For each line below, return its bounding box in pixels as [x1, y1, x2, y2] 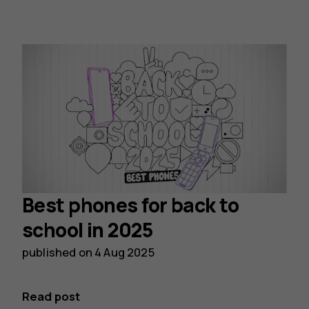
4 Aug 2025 [94, 244, 154, 261]
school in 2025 [22, 217, 153, 244]
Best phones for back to [22, 192, 239, 219]
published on [22, 244, 95, 261]
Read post [22, 288, 81, 305]
